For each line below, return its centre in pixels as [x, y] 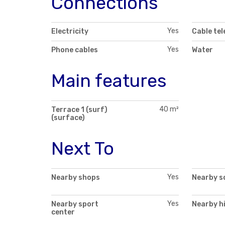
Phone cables [75, 50]
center [63, 212]
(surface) [68, 118]
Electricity [70, 32]
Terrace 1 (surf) [79, 110]
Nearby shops [76, 177]
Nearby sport [75, 204]
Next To [83, 149]
